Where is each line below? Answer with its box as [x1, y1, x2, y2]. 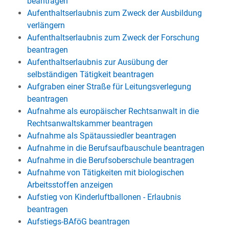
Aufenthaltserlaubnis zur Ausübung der [27, 57, 168, 67]
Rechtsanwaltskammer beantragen [27, 119, 153, 128]
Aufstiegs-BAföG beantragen [27, 217, 130, 226]
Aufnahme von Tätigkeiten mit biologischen [27, 168, 184, 177]
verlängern [27, 20, 65, 30]
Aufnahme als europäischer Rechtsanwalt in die [27, 106, 199, 116]
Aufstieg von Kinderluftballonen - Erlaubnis [27, 192, 181, 202]
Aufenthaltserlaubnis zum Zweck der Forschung [27, 33, 199, 42]
